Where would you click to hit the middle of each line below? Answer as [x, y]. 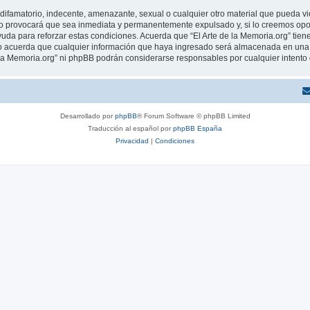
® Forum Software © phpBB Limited [193, 116]
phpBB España [198, 128]
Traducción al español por [130, 128]
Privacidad [132, 141]
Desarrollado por [87, 116]
